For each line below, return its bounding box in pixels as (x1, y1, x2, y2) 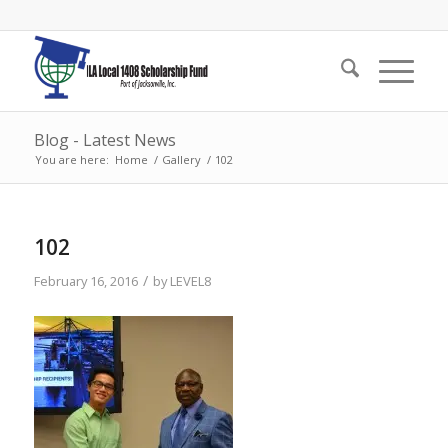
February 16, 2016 (33, 272, 138, 290)
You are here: (34, 152, 109, 167)
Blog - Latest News (33, 129, 176, 151)
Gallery (161, 152, 201, 167)
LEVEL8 (169, 272, 211, 290)
